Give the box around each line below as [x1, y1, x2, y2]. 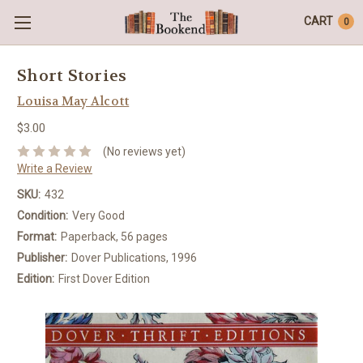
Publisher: [17, 250, 67, 264]
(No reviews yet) [102, 144, 186, 158]
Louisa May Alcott [17, 93, 130, 109]
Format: [17, 229, 57, 243]
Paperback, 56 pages [60, 229, 168, 243]
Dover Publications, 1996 [70, 250, 197, 264]
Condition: [17, 208, 68, 222]
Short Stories [17, 66, 127, 87]
